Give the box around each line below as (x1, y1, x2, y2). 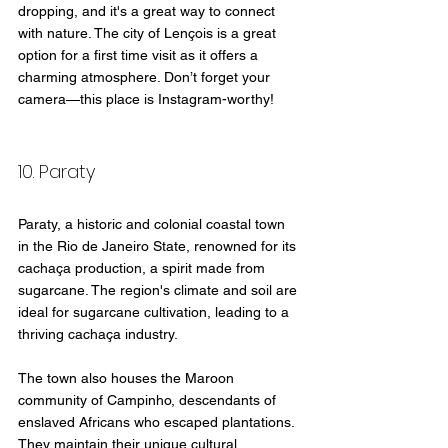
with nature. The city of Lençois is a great (18, 25, 280, 42)
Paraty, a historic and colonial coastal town (18, 216, 289, 233)
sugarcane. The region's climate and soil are (18, 282, 301, 299)
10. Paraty (18, 159, 95, 185)
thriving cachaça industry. (18, 326, 178, 343)
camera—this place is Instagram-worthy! (18, 91, 274, 108)
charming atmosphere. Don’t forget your (18, 69, 274, 86)
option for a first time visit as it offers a (18, 47, 262, 64)
